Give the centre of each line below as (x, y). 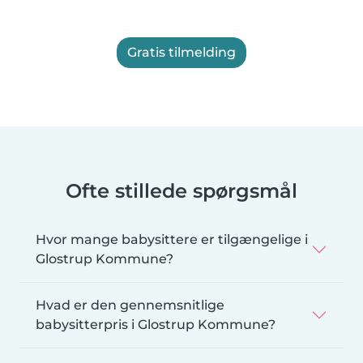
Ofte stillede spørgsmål (181, 191)
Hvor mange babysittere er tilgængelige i (172, 240)
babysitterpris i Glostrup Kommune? (156, 325)
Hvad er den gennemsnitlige (130, 305)
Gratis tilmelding (181, 53)
